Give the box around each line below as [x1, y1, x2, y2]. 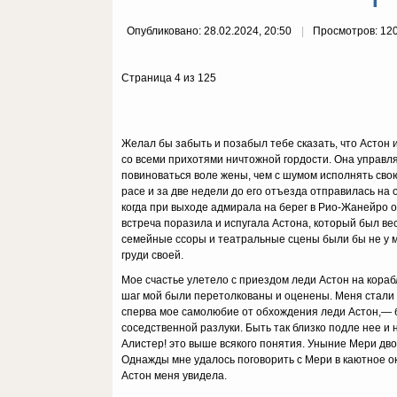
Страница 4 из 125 [121, 72, 216, 84]
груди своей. [121, 249, 183, 261]
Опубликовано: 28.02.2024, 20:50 [127, 25, 294, 37]
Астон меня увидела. [121, 370, 227, 382]
